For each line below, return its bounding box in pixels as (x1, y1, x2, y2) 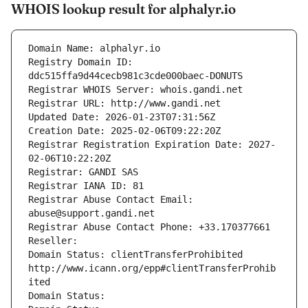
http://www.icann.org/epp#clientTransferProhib (28, 263, 276, 274)
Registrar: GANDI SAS (28, 166, 138, 178)
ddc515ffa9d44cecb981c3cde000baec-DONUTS (28, 70, 243, 82)
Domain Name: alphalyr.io (28, 43, 160, 54)
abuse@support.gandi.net (28, 208, 155, 219)
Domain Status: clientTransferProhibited (28, 249, 243, 261)
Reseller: (28, 235, 83, 247)
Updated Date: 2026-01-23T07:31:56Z (28, 111, 215, 123)
